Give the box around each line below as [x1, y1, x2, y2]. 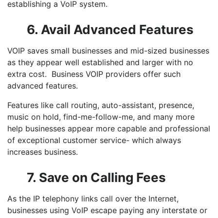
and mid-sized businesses [112, 46, 209, 55]
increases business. [7, 147, 78, 157]
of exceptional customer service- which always [7, 135, 181, 145]
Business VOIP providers [52, 69, 141, 79]
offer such [141, 69, 181, 79]
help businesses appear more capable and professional [7, 124, 210, 133]
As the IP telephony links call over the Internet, [7, 194, 179, 203]
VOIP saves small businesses [7, 46, 112, 55]
